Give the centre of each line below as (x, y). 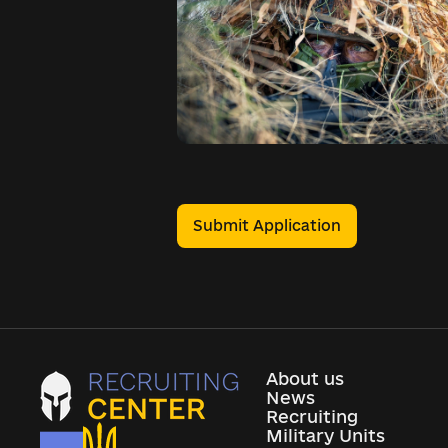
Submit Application (267, 225)
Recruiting (312, 416)
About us (305, 378)
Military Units (326, 435)
